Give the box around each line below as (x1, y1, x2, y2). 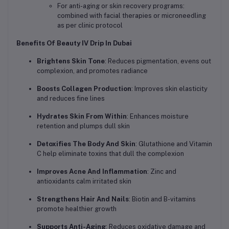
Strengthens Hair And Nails (37, 195, 129, 203)
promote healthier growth (37, 204, 117, 213)
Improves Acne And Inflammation (37, 167, 147, 175)
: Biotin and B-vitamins (129, 195, 196, 203)
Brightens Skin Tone (37, 57, 105, 65)
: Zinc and (147, 167, 176, 175)
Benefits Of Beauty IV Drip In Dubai (16, 39, 132, 47)
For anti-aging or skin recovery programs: (57, 2, 185, 10)
